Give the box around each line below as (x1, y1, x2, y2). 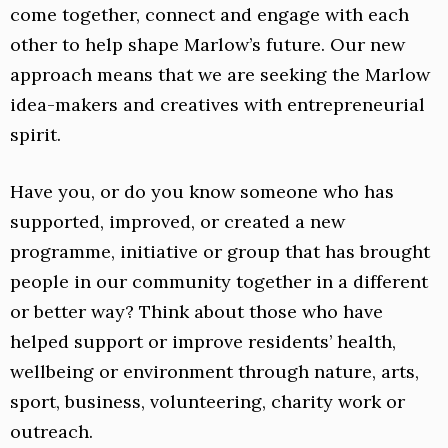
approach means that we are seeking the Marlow (10, 63, 430, 87)
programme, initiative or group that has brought (10, 240, 430, 264)
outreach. (10, 420, 93, 444)
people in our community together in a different (10, 270, 428, 294)
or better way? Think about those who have (10, 300, 383, 324)
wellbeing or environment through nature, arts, (10, 360, 419, 384)
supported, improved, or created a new (10, 210, 345, 234)
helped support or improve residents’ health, (10, 330, 396, 354)
